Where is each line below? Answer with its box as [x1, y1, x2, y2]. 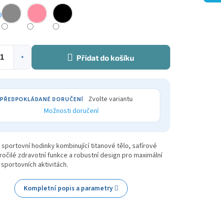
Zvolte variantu [88, 94, 133, 105]
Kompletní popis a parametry [24, 184, 113, 193]
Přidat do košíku [76, 53, 135, 63]
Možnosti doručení [43, 106, 99, 116]
